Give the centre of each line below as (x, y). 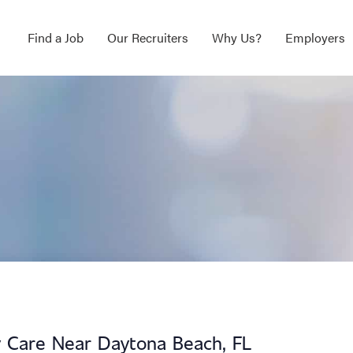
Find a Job (55, 38)
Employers (315, 38)
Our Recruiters (147, 38)
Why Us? (236, 38)
